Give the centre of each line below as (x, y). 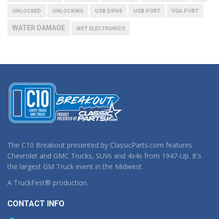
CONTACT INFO (36, 204)
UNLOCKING (68, 11)
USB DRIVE (109, 11)
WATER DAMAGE (39, 28)
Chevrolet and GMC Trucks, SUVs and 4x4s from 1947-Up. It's (104, 155)
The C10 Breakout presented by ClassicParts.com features (100, 145)
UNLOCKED (27, 11)
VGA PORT (185, 11)
